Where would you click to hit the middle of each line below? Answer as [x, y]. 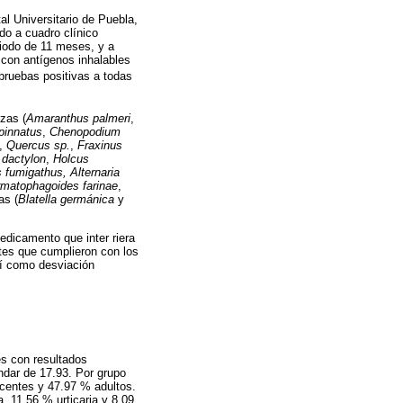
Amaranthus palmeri [78, 118]
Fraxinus [100, 145]
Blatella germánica [66, 199]
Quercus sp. [38, 145]
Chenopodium [85, 131]
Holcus [71, 158]
